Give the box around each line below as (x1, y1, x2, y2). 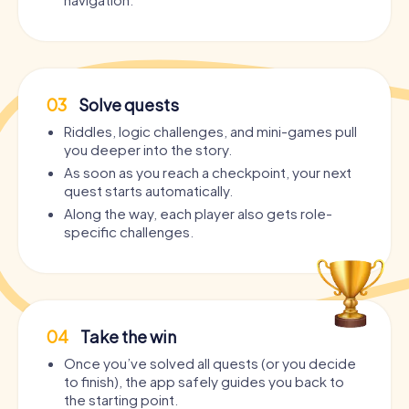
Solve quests (76, 94, 179, 116)
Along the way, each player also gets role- (64, 204, 332, 223)
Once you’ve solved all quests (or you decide (64, 354, 356, 372)
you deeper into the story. (64, 141, 232, 159)
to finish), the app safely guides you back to (64, 372, 344, 391)
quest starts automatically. (64, 182, 233, 200)
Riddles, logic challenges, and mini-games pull (64, 122, 357, 141)
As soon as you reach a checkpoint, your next (64, 163, 351, 182)
